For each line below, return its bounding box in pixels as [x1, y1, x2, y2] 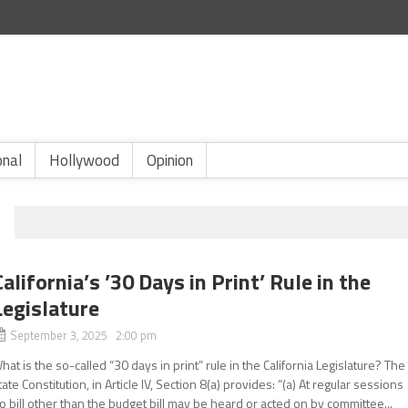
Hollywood [49, 148, 119, 172]
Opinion [147, 148, 193, 172]
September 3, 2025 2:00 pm [10, 326, 158, 344]
